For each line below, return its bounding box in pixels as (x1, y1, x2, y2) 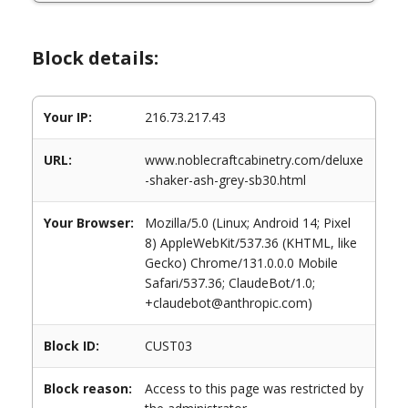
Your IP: (44, 108, 92, 126)
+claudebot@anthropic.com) (145, 294, 312, 311)
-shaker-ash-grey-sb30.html (145, 171, 306, 189)
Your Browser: (44, 214, 134, 231)
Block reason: (44, 380, 132, 397)
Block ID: (44, 337, 99, 354)
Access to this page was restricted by (145, 380, 363, 397)
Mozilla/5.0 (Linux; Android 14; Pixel (145, 214, 351, 231)
